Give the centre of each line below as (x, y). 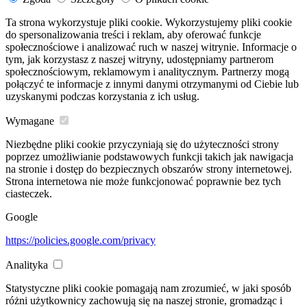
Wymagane (30, 121)
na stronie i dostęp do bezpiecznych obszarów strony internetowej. (149, 169)
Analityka (27, 265)
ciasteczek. (29, 194)
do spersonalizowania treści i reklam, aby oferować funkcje (133, 35)
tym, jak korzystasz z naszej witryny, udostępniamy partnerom (139, 60)
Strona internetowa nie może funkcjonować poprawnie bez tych (143, 182)
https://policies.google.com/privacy (81, 241)
